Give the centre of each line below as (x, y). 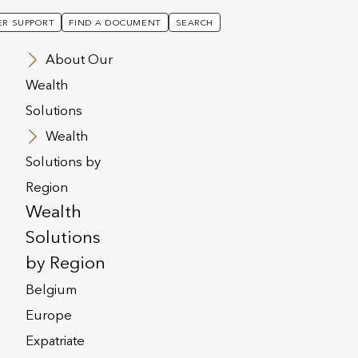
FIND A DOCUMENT (115, 22)
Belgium (51, 290)
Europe (48, 315)
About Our (79, 60)
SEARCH (194, 22)
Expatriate (55, 341)
